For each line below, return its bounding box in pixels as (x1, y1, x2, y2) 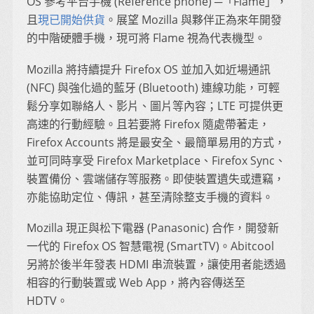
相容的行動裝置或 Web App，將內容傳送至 (27, 275, 245, 291)
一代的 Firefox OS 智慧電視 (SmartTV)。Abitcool (27, 238, 274, 254)
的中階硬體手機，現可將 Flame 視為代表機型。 (27, 30, 266, 46)
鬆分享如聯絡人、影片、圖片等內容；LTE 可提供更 (27, 97, 283, 114)
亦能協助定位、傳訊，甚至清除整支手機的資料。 (27, 189, 273, 205)
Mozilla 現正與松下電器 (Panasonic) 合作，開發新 (27, 220, 279, 236)
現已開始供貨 (38, 12, 105, 28)
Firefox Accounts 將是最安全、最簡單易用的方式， (27, 134, 285, 150)
